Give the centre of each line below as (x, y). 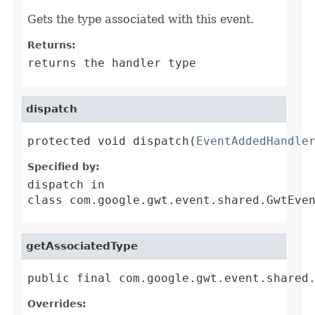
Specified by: (64, 167)
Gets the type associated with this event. (141, 20)
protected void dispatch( (112, 141)
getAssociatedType (82, 246)
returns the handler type (112, 63)
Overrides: (57, 304)
